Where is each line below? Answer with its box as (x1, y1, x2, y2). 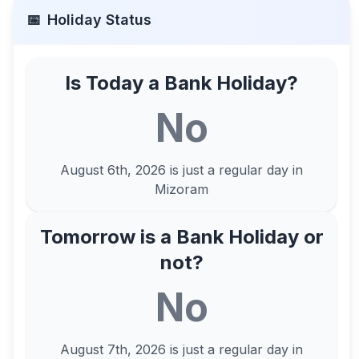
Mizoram (155, 181, 209, 197)
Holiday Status (47, 11, 151, 28)
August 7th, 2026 (60, 341, 167, 357)
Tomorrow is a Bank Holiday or (39, 225, 324, 248)
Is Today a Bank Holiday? (65, 71, 299, 95)
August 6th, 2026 (60, 162, 167, 178)
